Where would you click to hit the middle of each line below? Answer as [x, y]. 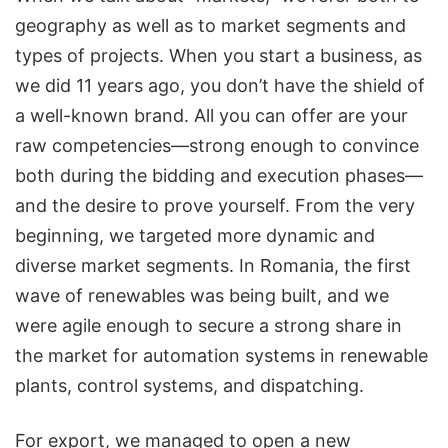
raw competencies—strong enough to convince [217, 145]
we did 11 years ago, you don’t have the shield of [220, 85]
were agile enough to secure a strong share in [208, 325]
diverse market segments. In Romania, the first [213, 265]
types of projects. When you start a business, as [218, 55]
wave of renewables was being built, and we [202, 295]
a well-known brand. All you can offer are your [211, 115]
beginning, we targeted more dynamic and [195, 235]
